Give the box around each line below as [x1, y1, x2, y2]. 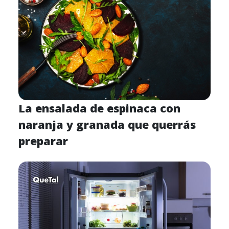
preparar [18, 133, 68, 148]
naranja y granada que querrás [18, 117, 196, 132]
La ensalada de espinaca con [18, 100, 180, 116]
